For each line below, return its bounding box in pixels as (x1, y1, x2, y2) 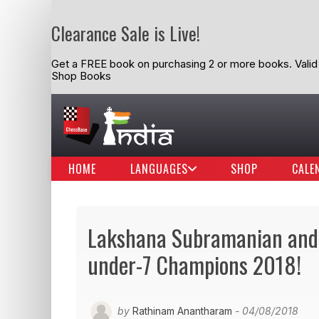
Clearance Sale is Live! (51, 20, 200, 46)
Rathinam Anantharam (132, 304, 232, 317)
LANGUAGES (130, 160, 188, 177)
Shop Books (51, 69, 111, 83)
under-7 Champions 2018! (88, 248, 301, 281)
